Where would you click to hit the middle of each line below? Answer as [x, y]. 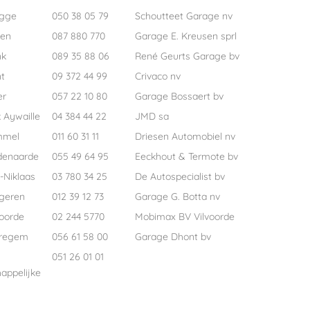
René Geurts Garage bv [187, 56]
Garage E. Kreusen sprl [186, 36]
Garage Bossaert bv [179, 97]
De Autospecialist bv [180, 177]
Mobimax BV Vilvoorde [185, 217]
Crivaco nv [158, 76]
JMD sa [152, 117]
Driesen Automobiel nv [185, 137]
